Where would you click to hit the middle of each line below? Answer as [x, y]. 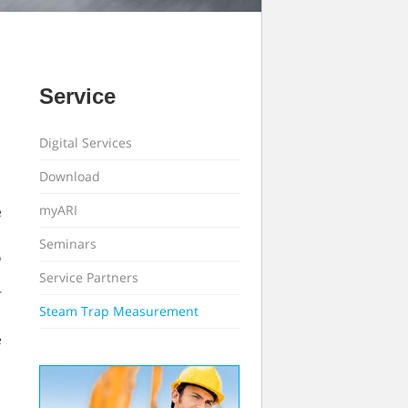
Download [70, 176]
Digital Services [86, 143]
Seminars [68, 244]
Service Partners [89, 277]
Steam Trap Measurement [119, 311]
